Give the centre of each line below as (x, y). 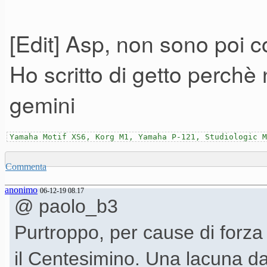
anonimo (21, 190)
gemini (42, 104)
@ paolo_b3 (66, 207)
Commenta (26, 167)
